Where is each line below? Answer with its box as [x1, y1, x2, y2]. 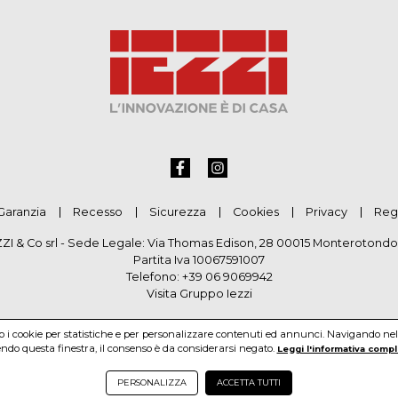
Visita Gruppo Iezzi [146, 287, 252, 301]
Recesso [72, 205, 123, 219]
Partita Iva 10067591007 [133, 253, 265, 267]
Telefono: [125, 270, 182, 284]
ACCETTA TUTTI [217, 377, 281, 387]
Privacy [305, 205, 347, 219]
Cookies [232, 205, 279, 219]
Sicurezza [148, 205, 206, 219]
